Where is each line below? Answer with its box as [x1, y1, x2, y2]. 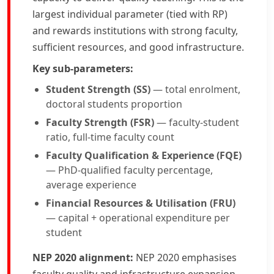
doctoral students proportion [46, 97, 182, 111]
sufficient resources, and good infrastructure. [32, 40, 244, 54]
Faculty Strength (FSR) [46, 116, 154, 129]
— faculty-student [154, 116, 239, 129]
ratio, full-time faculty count [46, 130, 174, 144]
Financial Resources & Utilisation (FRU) [46, 196, 235, 210]
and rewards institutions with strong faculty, [32, 24, 238, 37]
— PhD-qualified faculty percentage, [46, 163, 213, 177]
